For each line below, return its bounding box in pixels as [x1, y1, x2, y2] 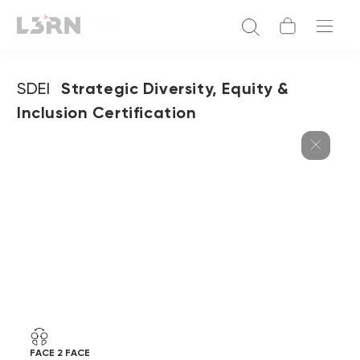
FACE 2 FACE [30, 347, 91, 358]
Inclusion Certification [17, 103, 197, 122]
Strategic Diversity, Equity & [60, 79, 290, 98]
